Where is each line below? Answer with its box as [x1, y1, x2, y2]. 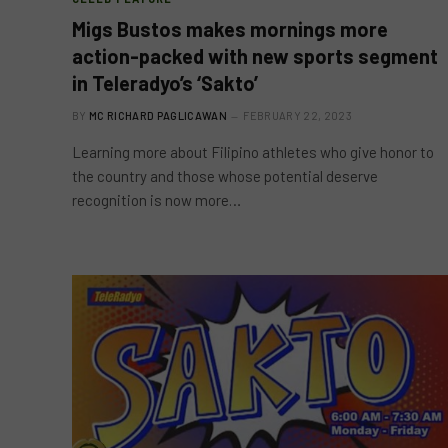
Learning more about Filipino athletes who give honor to [72, 142, 434, 161]
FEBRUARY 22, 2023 [243, 108, 352, 122]
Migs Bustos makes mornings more [72, 16, 388, 41]
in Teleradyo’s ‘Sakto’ [72, 70, 258, 95]
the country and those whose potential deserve [72, 166, 378, 185]
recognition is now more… [72, 190, 241, 209]
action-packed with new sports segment [72, 43, 438, 68]
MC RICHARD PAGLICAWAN [89, 108, 227, 122]
